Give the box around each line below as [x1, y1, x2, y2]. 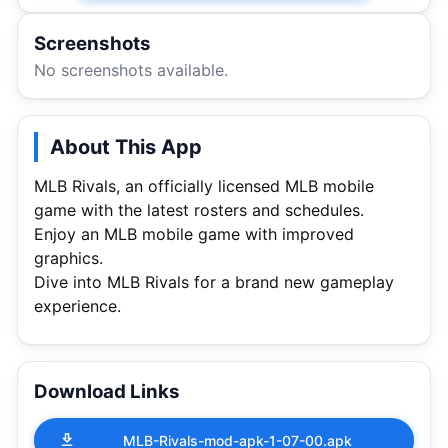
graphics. [34, 248, 103, 269]
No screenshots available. [34, 60, 228, 81]
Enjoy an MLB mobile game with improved [34, 224, 354, 245]
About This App [50, 135, 202, 160]
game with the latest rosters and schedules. [34, 200, 364, 221]
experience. [34, 296, 121, 317]
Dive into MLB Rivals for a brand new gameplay [34, 272, 394, 293]
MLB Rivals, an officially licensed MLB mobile [34, 176, 374, 197]
